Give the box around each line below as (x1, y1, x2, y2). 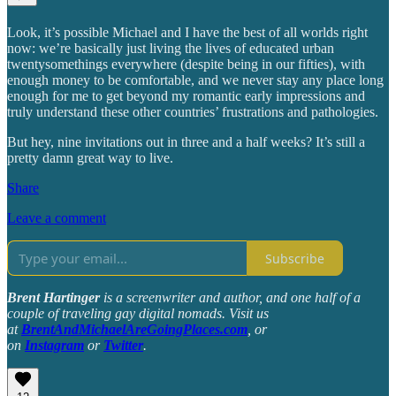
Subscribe (265, 249, 324, 267)
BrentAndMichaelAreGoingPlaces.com (21, 322, 247, 338)
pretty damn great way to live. (7, 150, 173, 166)
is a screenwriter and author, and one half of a (100, 290, 361, 306)
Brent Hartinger (7, 290, 100, 306)
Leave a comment (7, 210, 106, 226)
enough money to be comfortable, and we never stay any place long (7, 72, 384, 88)
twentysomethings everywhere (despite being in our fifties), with (7, 57, 365, 72)
